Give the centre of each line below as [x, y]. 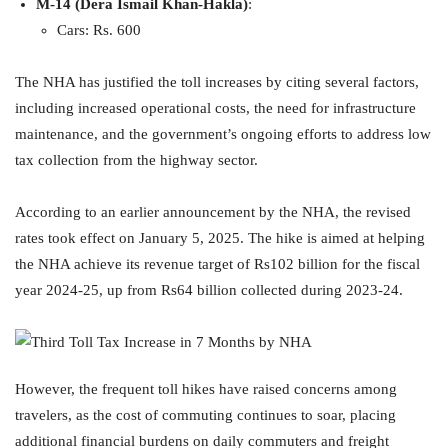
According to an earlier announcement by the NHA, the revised [213, 212]
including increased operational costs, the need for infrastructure [215, 108]
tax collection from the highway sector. [136, 160]
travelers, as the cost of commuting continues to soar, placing [205, 415]
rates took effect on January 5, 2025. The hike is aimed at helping [220, 238]
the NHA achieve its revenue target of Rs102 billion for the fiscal [217, 264]
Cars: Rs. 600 [99, 30]
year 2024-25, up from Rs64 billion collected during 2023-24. [209, 290]
